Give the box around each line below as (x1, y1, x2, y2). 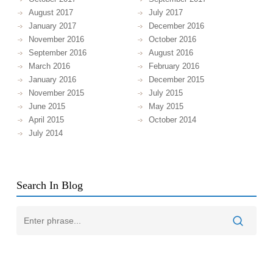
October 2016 (148, 34, 196, 44)
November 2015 (28, 88, 84, 97)
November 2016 (28, 34, 84, 44)
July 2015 (148, 88, 183, 97)
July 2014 (28, 128, 63, 138)
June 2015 (28, 101, 65, 111)
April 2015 (28, 115, 64, 124)
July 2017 (148, 7, 183, 17)
